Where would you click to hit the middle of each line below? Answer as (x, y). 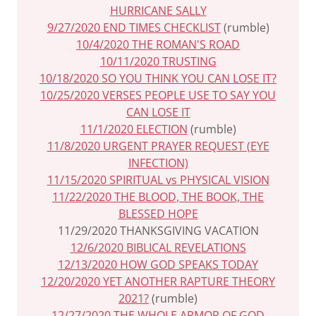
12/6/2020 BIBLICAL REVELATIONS (158, 248)
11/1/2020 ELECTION (134, 129)
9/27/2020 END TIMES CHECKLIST (134, 28)
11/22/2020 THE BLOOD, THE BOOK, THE (158, 197)
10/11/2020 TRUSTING (158, 61)
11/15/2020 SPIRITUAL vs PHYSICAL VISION (158, 180)
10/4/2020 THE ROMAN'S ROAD (158, 44)
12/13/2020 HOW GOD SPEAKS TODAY (158, 265)
